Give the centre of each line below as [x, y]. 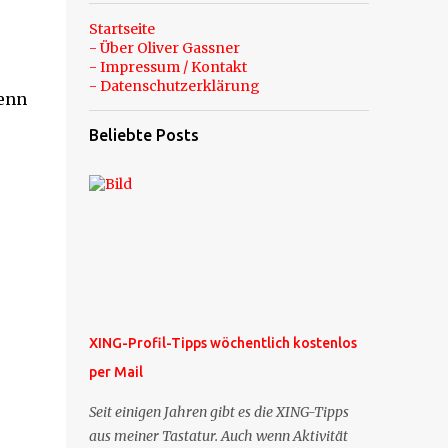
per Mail [115, 372]
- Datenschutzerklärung [174, 86]
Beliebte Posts [143, 135]
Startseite [121, 29]
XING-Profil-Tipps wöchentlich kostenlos [222, 343]
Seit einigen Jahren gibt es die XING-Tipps [218, 412]
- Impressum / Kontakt [167, 67]
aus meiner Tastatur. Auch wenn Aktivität [218, 436]
